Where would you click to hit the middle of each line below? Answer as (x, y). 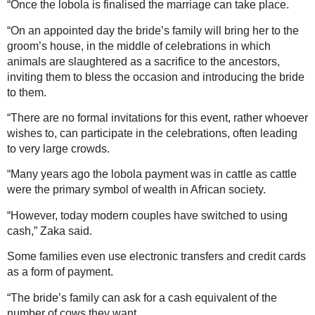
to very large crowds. (58, 149)
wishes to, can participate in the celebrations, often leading (152, 134)
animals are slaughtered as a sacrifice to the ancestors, (143, 61)
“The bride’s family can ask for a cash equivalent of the (142, 297)
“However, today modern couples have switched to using (147, 215)
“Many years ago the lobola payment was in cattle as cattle (152, 174)
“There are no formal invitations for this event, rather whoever (157, 118)
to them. (27, 92)
